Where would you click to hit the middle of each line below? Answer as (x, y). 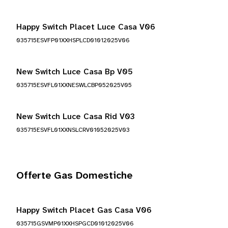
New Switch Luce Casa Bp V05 (75, 72)
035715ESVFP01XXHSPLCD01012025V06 (73, 40)
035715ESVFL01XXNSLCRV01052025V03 (73, 130)
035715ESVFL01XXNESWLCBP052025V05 (74, 85)
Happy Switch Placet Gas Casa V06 (84, 210)
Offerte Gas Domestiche (74, 176)
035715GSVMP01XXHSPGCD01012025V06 (75, 224)
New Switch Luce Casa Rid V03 (76, 117)
